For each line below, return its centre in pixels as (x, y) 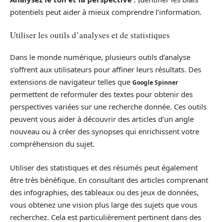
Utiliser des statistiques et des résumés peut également (104, 167)
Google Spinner (155, 83)
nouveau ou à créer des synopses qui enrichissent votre (105, 131)
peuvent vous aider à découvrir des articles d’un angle (102, 119)
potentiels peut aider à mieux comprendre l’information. (106, 12)
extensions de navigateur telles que (71, 82)
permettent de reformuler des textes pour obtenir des (101, 94)
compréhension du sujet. (52, 144)
